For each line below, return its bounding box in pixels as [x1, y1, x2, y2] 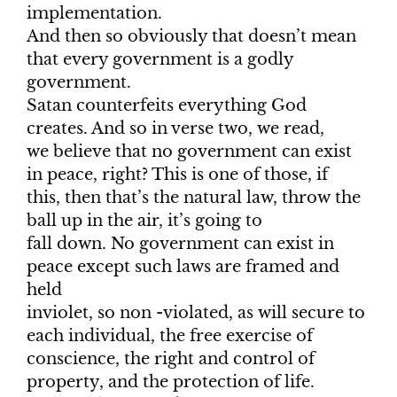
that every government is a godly [27, 50, 293, 70]
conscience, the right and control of [27, 349, 315, 370]
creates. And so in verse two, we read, [27, 119, 324, 139]
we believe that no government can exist [27, 142, 352, 162]
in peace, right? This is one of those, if [27, 165, 328, 185]
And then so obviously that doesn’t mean [27, 27, 356, 47]
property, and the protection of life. [27, 372, 315, 393]
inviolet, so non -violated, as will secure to [27, 303, 365, 323]
